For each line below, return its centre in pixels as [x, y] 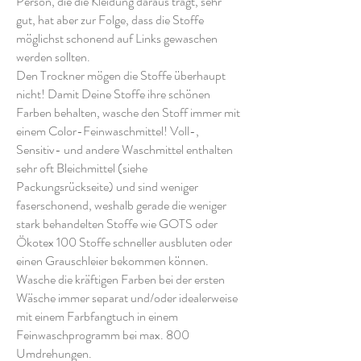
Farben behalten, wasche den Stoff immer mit [128, 112]
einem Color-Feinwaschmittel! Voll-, [108, 131]
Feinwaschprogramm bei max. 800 [103, 334]
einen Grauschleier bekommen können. [112, 260]
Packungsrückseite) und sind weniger [107, 186]
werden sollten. [53, 56]
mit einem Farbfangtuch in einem [97, 316]
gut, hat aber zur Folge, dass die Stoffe [110, 19]
